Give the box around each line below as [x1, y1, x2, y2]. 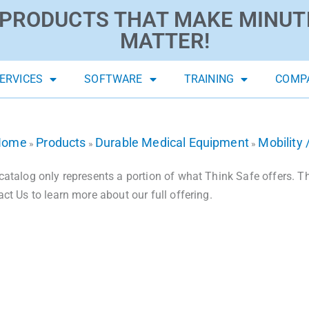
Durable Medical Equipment [94, 135, 249, 150]
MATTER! [119, 28, 210, 54]
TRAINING [183, 72, 235, 86]
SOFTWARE [84, 72, 143, 86]
